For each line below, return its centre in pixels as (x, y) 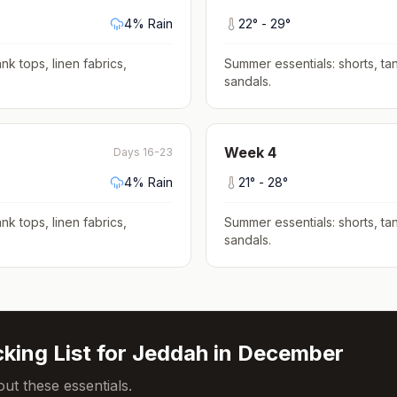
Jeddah (170, 353)
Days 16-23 (143, 152)
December (291, 353)
